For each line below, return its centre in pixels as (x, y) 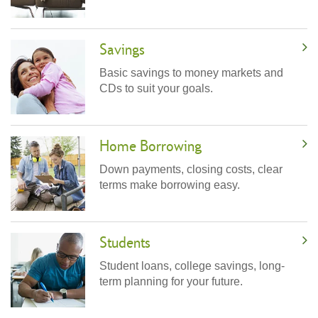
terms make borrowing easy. (170, 185)
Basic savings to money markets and (191, 72)
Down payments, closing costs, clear (191, 169)
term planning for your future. (171, 281)
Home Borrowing (150, 145)
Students (125, 242)
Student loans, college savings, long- (192, 265)
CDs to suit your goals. (156, 88)
